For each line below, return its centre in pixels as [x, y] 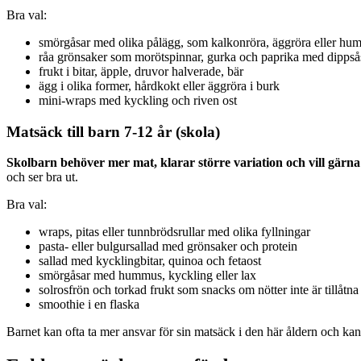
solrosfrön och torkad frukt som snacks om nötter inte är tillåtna [199, 290]
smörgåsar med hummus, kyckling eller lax [147, 276]
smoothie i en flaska [89, 305]
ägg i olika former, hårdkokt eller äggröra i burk [159, 85]
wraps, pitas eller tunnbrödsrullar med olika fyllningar [174, 232]
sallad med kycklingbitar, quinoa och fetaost [150, 261]
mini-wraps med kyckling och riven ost [138, 100]
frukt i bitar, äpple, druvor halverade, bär [141, 71]
